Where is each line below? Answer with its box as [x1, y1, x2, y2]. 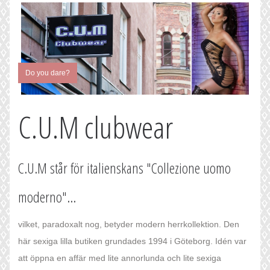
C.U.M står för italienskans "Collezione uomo [18, 158, 231, 178]
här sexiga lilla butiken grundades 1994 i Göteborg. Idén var [18, 236, 246, 246]
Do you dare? [25, 69, 70, 78]
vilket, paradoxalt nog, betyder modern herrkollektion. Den [18, 219, 239, 230]
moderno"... [18, 187, 76, 207]
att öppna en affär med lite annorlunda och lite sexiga [18, 253, 221, 263]
